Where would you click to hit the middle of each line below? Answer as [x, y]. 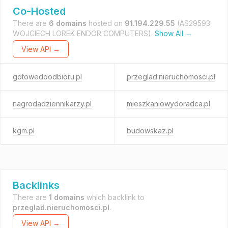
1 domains [67, 197]
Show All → [174, 33]
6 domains [68, 23]
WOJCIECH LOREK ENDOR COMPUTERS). [84, 33]
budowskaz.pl [150, 131]
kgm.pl [24, 131]
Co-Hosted [39, 11]
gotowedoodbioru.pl [47, 77]
